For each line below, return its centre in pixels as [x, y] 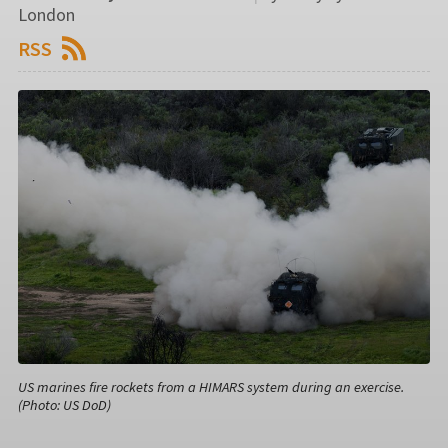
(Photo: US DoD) [64, 404]
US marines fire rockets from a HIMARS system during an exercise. [211, 386]
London [46, 14]
